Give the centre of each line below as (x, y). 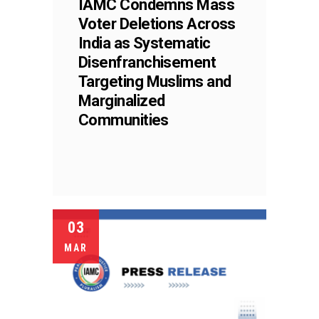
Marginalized (122, 100)
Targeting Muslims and (155, 81)
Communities (124, 120)
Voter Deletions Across (157, 23)
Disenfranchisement (147, 62)
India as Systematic (145, 43)
